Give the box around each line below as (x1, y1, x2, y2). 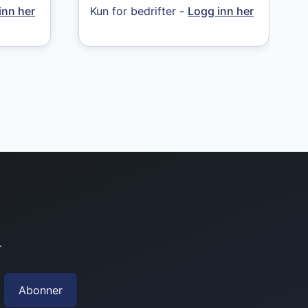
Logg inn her (188, 3, 254, 18)
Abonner (19, 283, 63, 297)
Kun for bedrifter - (90, 3, 188, 18)
